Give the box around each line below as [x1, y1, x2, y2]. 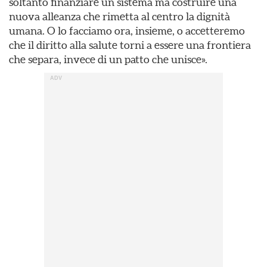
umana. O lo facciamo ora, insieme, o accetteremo [9, 24, 245, 37]
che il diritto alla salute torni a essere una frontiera [9, 39, 251, 51]
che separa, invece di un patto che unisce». [9, 53, 207, 66]
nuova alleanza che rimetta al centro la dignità [9, 10, 230, 23]
